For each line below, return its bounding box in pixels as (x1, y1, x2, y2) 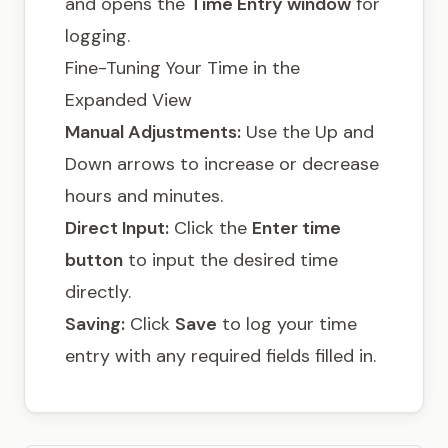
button (65, 247, 123, 272)
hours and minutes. (65, 183, 223, 208)
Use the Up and (241, 119, 374, 144)
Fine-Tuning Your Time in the (65, 55, 300, 80)
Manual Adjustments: (65, 119, 241, 144)
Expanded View (65, 87, 192, 112)
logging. (65, 23, 130, 48)
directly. (65, 279, 131, 304)
